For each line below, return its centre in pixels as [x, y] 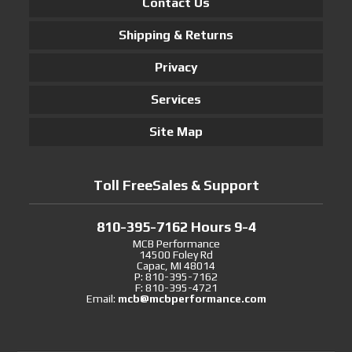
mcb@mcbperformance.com [192, 298]
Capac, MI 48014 [176, 265]
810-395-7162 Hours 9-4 [176, 226]
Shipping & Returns [176, 35]
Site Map [176, 131]
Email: [102, 298]
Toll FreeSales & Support [176, 185]
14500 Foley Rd [176, 254]
